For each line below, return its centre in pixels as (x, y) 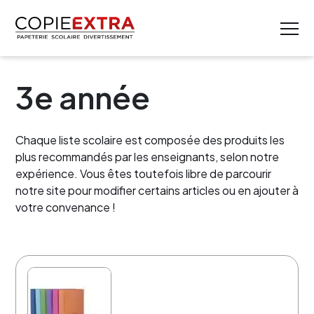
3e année (83, 97)
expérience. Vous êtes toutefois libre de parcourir (143, 173)
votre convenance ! (66, 207)
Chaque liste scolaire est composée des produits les (150, 140)
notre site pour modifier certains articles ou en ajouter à (157, 190)
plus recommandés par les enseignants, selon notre (147, 157)
